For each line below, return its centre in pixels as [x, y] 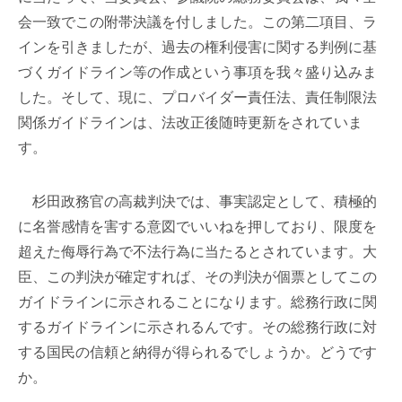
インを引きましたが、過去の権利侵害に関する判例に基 [197, 47]
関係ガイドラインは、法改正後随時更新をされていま [190, 122]
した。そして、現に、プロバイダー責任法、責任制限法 [197, 97]
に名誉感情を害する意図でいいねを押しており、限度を [197, 227]
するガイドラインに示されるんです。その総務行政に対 [197, 327]
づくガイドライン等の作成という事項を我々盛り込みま [197, 72]
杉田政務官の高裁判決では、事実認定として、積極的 [197, 201]
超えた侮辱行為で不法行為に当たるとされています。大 [197, 252]
